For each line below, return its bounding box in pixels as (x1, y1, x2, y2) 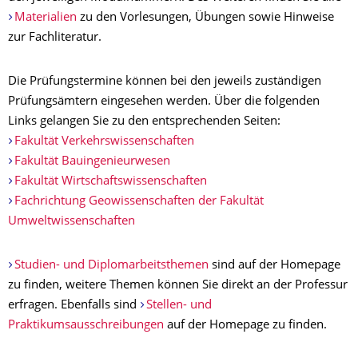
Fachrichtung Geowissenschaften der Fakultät (14, 196, 264, 208)
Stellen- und (145, 300, 212, 312)
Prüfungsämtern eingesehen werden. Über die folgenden (8, 96, 320, 108)
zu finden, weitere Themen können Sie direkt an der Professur (8, 280, 348, 292)
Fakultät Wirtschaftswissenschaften (14, 176, 207, 188)
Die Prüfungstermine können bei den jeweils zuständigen (8, 76, 321, 88)
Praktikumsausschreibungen (8, 320, 164, 332)
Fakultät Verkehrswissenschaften (14, 136, 194, 148)
